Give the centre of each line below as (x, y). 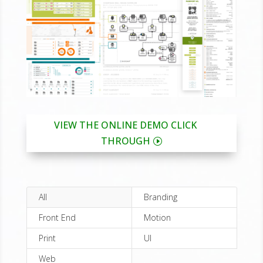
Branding (160, 197)
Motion (157, 217)
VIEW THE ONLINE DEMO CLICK (126, 125)
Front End (57, 217)
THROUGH (125, 141)
